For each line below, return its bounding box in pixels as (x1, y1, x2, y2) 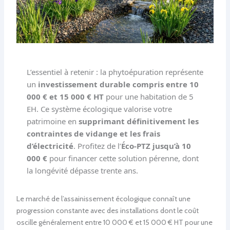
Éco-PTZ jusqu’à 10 (121, 140, 191, 151)
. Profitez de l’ (73, 140, 121, 151)
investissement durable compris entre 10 (37, 79, 199, 89)
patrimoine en (26, 116, 79, 126)
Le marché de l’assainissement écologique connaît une (16, 194, 190, 203)
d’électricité (26, 140, 73, 151)
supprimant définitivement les (78, 116, 199, 126)
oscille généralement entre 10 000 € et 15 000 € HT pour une (16, 217, 213, 227)
